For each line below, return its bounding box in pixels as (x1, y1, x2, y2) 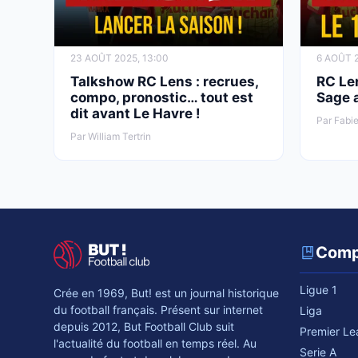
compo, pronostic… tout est (70, 89, 253, 106)
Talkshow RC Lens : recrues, (70, 74, 258, 90)
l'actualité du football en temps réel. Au (54, 336, 257, 351)
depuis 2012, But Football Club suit (54, 320, 234, 334)
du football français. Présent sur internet (54, 303, 263, 317)
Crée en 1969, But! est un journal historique (54, 286, 279, 300)
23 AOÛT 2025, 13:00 (70, 52, 169, 65)
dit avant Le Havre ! (70, 105, 201, 122)
